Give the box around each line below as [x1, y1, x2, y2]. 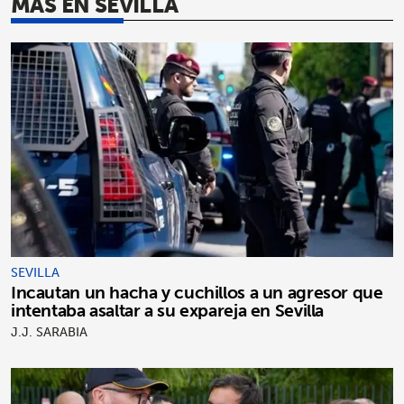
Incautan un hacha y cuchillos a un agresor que [11, 277, 383, 308]
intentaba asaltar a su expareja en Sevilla [11, 295, 325, 326]
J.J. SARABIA [11, 321, 87, 344]
